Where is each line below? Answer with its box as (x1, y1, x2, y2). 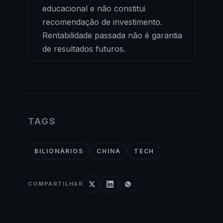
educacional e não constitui (42, 3, 145, 13)
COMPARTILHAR (28, 180, 83, 188)
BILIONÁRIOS (34, 147, 84, 155)
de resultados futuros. (42, 43, 125, 54)
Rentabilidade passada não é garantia (42, 30, 182, 40)
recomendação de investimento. (42, 16, 162, 27)
